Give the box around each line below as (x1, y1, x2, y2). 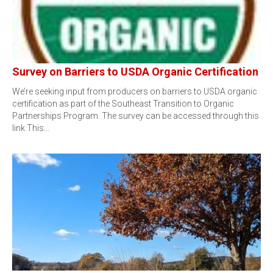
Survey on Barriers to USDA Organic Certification (12, 65, 258, 78)
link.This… (12, 123, 49, 133)
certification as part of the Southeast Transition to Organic (12, 99, 234, 108)
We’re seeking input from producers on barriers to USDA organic (12, 87, 257, 96)
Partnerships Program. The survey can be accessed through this (12, 111, 259, 121)
